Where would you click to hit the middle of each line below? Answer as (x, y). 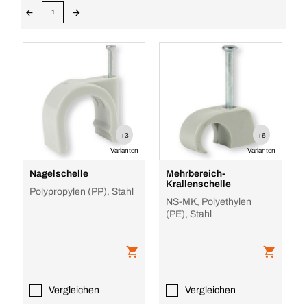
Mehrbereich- (196, 174)
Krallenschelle (199, 184)
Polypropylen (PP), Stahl (81, 192)
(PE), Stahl (189, 214)
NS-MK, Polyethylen (209, 202)
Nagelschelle (59, 174)
